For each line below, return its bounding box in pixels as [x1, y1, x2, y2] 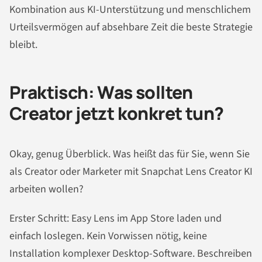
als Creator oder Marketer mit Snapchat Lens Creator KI [9, 164, 253, 180]
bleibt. [9, 37, 37, 52]
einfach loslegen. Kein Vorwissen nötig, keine [9, 229, 207, 244]
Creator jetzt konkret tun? [9, 101, 224, 125]
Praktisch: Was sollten [9, 80, 193, 104]
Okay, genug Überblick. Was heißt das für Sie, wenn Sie [9, 147, 250, 162]
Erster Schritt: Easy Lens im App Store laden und [9, 211, 222, 226]
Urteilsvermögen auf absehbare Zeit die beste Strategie [9, 19, 253, 35]
